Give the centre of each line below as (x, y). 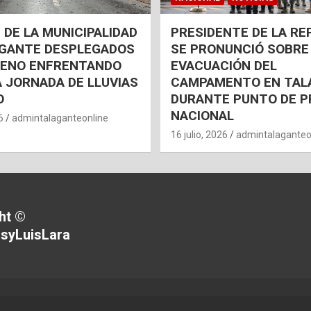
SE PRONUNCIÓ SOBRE (240, 49)
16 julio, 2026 (199, 135)
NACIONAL (202, 116)
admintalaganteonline (60, 118)
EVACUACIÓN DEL (224, 66)
